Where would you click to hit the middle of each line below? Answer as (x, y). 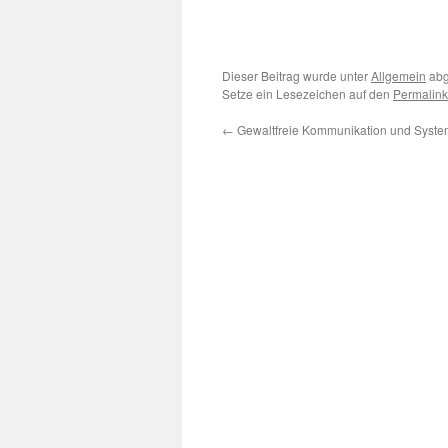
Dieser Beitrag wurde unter (296, 75)
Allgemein (398, 75)
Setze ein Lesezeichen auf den (307, 93)
